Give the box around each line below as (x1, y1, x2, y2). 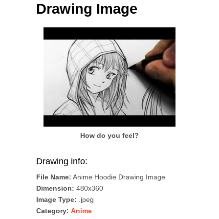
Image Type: (36, 195, 77, 203)
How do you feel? (80, 131, 139, 139)
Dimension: (36, 184, 74, 192)
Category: (36, 206, 69, 215)
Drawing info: (36, 156, 88, 166)
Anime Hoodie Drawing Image (71, 173, 165, 181)
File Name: (36, 173, 71, 181)
